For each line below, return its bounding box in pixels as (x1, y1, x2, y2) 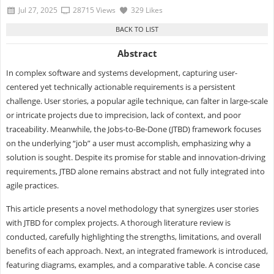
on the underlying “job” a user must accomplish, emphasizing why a (6, 137, 251, 149)
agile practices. (6, 179, 59, 191)
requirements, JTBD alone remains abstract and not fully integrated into (6, 165, 265, 177)
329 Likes (130, 5, 163, 16)
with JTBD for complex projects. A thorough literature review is (6, 217, 231, 228)
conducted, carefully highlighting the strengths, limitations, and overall (6, 231, 261, 242)
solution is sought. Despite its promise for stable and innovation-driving (6, 151, 265, 163)
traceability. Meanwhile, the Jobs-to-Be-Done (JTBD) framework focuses (6, 123, 261, 135)
